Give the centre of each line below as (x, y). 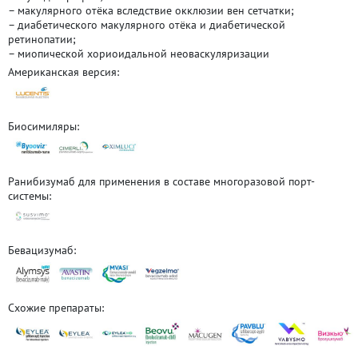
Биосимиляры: (44, 126)
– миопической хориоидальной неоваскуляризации (139, 53)
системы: (30, 195)
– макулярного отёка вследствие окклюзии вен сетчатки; (151, 10)
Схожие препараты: (56, 307)
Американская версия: (64, 72)
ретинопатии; (42, 39)
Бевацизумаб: (42, 250)
